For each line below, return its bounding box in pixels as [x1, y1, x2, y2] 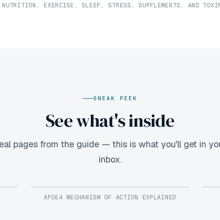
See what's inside [46, 109, 174, 133]
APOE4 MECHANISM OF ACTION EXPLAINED [43, 193, 177, 201]
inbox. [98, 154, 122, 165]
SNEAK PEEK [93, 95, 137, 102]
